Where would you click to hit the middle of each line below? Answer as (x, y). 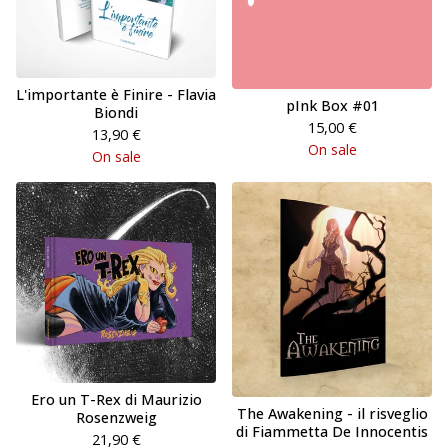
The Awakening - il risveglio (332, 414)
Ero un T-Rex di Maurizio (116, 399)
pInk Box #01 (332, 105)
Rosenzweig (116, 417)
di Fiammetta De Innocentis (332, 432)
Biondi (116, 112)
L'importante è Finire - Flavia (116, 94)
